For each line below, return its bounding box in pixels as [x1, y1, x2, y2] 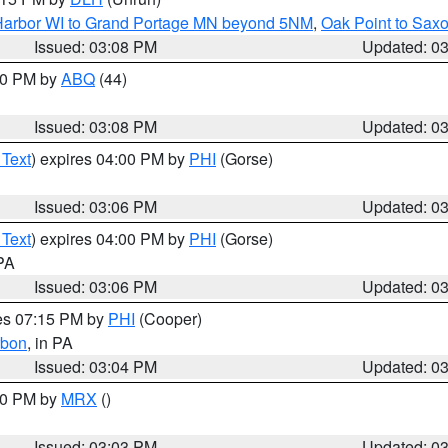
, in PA [27, 331, 73, 354]
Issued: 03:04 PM [34, 355, 158, 378]
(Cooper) [135, 307, 202, 330]
